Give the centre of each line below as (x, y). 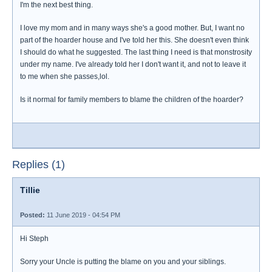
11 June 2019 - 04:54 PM (83, 215)
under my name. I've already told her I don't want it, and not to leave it (133, 64)
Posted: (32, 215)
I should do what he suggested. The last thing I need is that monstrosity (136, 52)
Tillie (30, 190)
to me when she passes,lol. (65, 76)
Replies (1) (39, 165)
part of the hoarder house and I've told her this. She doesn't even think (134, 40)
